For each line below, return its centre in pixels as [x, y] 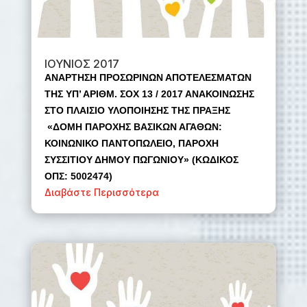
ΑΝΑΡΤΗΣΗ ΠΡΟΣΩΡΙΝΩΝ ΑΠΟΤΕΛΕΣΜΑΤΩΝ [148, 78]
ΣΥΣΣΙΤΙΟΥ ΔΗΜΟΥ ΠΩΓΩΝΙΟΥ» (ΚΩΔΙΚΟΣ [141, 160]
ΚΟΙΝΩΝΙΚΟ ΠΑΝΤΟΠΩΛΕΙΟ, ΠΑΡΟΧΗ [131, 144]
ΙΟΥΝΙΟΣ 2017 [82, 64]
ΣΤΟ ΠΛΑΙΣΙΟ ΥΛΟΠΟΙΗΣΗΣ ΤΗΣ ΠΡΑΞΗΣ [137, 111]
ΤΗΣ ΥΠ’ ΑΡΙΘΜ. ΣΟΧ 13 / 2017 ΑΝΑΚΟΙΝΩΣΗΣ [149, 94]
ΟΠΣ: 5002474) [78, 176]
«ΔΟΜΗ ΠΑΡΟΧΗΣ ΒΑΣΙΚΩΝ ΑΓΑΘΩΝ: [133, 127]
